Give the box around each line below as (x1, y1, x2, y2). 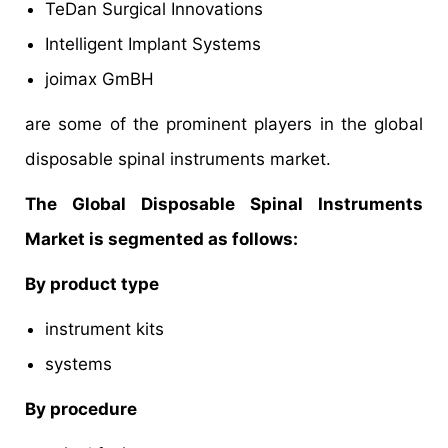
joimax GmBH (45, 69, 154, 90)
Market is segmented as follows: (25, 229, 298, 250)
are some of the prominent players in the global (25, 114, 423, 135)
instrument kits (45, 319, 174, 340)
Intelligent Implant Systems (45, 34, 261, 55)
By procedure (25, 399, 141, 420)
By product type (25, 274, 163, 295)
